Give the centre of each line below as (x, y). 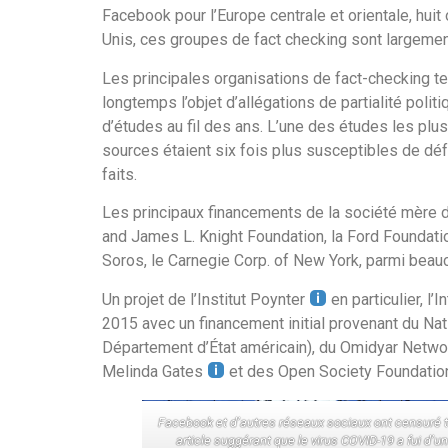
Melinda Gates (154, 371)
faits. (119, 174)
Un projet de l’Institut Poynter (205, 299)
